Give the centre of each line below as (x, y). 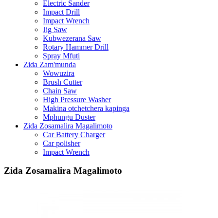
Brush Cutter (63, 82)
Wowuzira (59, 73)
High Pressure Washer (77, 99)
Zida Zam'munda (50, 64)
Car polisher (62, 143)
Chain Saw (60, 91)
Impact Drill (61, 12)
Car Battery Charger (74, 134)
